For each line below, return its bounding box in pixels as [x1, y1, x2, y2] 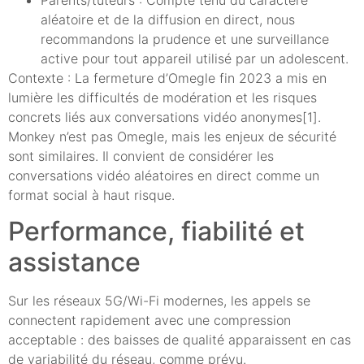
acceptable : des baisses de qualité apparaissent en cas [8, 331, 351, 349]
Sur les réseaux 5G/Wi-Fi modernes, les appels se [8, 292, 310, 310]
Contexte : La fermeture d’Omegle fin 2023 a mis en [8, 69, 327, 86]
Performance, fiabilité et [8, 215, 305, 248]
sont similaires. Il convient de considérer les [8, 147, 274, 164]
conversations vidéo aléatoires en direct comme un [8, 167, 319, 184]
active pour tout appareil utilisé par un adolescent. [41, 50, 349, 67]
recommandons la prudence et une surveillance [41, 30, 329, 47]
